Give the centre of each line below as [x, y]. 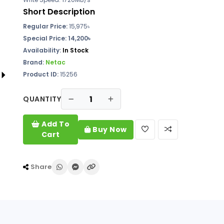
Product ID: [41, 74]
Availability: [43, 50]
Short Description [59, 12]
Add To [55, 124]
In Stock [75, 50]
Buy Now [109, 129]
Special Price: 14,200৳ [57, 38]
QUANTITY [42, 99]
